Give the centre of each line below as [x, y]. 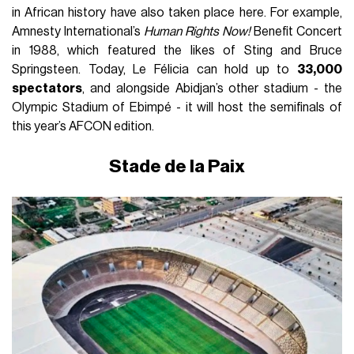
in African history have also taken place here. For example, [177, 13]
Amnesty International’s [78, 32]
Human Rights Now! [197, 32]
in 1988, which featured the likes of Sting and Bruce [177, 51]
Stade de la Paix [177, 167]
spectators [47, 89]
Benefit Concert [296, 32]
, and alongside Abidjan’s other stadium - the [212, 89]
